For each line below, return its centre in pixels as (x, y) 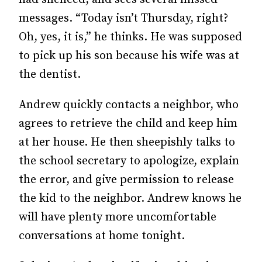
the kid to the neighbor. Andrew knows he (130, 199)
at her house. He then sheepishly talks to (127, 142)
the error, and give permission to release (126, 180)
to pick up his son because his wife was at (129, 56)
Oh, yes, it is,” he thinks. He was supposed (130, 37)
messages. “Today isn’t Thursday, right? (123, 18)
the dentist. (50, 75)
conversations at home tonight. (102, 236)
